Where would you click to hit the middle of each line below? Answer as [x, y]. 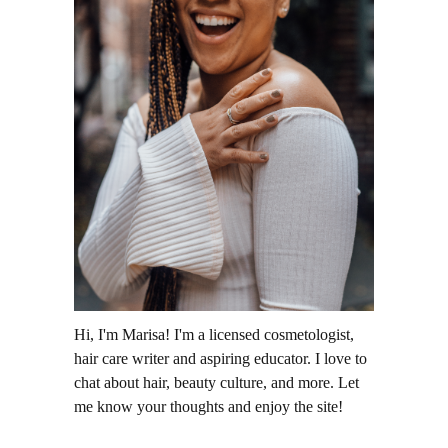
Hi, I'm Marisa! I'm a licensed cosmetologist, [214, 334]
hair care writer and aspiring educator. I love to [220, 358]
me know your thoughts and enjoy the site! [208, 406]
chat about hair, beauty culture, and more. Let [216, 382]
